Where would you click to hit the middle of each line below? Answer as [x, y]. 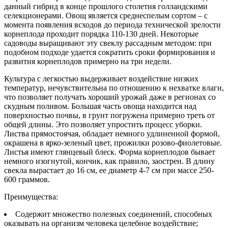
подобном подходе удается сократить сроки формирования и [110, 52]
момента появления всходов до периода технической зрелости [112, 24]
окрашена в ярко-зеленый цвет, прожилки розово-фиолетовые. [113, 142]
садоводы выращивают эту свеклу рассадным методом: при [108, 43]
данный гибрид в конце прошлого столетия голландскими [106, 6]
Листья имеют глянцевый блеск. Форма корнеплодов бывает [110, 152]
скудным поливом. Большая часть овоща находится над [100, 106]
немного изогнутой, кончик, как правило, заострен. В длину [109, 161]
